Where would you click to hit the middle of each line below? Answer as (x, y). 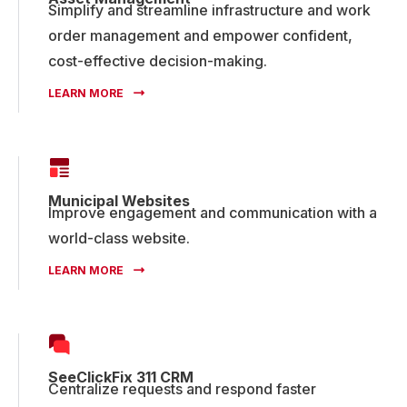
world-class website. (119, 238)
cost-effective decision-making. (158, 60)
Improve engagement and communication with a (213, 212)
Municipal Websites (119, 200)
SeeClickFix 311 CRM (121, 377)
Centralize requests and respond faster (182, 388)
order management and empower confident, (200, 35)
